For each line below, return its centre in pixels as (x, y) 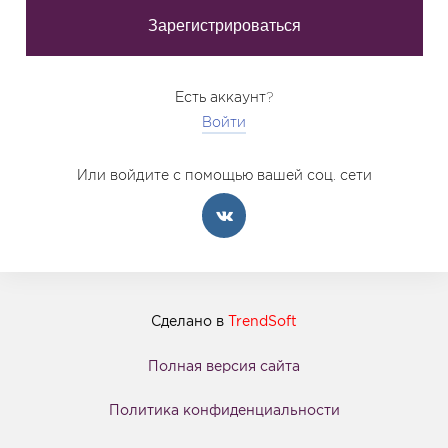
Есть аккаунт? (224, 97)
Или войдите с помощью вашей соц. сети (224, 175)
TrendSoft (262, 321)
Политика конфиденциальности (224, 409)
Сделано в (189, 321)
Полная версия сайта (224, 365)
